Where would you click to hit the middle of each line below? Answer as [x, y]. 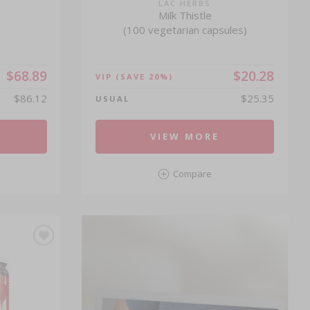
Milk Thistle [185, 15]
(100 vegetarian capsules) [185, 30]
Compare [192, 174]
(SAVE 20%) [145, 76]
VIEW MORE [185, 136]
